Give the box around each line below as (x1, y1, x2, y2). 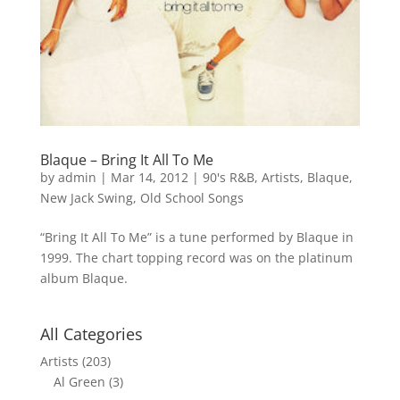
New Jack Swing (39, 189, 133, 207)
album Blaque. (39, 270, 128, 287)
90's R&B (202, 169, 254, 187)
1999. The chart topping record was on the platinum (39, 249, 353, 267)
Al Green (53, 373, 105, 391)
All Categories (39, 323, 143, 346)
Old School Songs (139, 189, 244, 207)
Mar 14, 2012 (110, 169, 188, 187)
